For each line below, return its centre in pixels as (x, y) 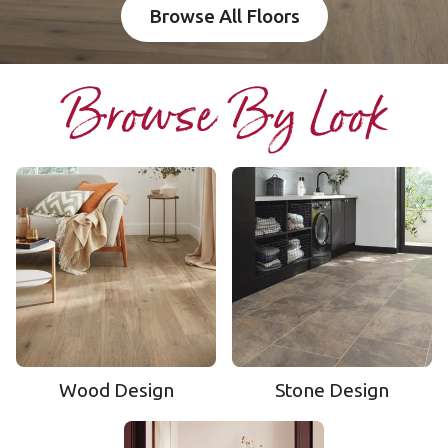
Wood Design (116, 390)
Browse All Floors (224, 16)
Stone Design (332, 390)
